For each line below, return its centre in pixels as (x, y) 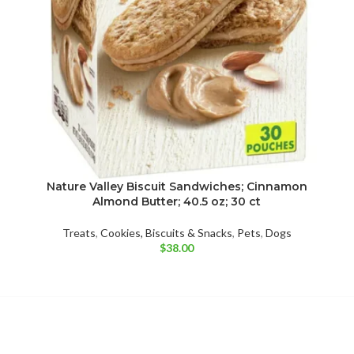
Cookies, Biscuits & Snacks (166, 232)
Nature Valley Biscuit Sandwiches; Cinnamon (177, 186)
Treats (79, 232)
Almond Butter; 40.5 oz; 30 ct (177, 201)
